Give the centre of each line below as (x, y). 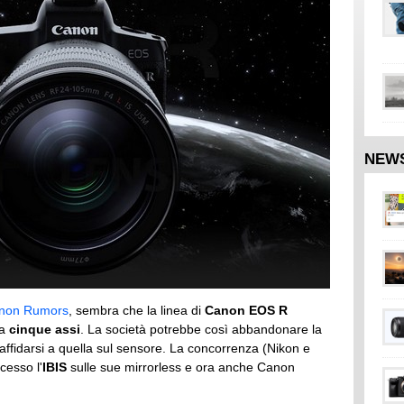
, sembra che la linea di (137, 310)
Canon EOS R (246, 310)
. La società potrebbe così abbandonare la (201, 329)
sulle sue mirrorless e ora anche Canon (181, 367)
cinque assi (45, 329)
